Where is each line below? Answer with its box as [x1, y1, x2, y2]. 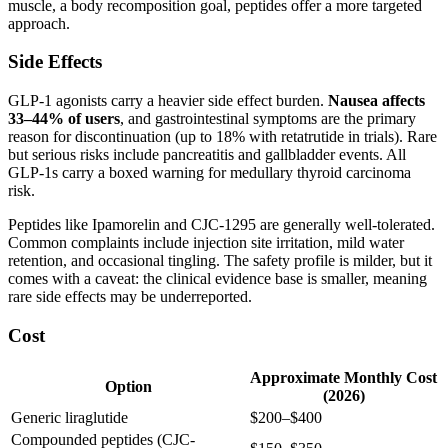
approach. [8, 14, 70, 32]
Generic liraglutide [11, 408, 128, 426]
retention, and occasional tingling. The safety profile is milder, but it [8, 252, 432, 270]
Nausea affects [328, 92, 425, 110]
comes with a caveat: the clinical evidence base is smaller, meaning [8, 270, 427, 288]
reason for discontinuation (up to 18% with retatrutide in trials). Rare [8, 128, 437, 146]
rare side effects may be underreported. [8, 288, 252, 306]
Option [105, 377, 152, 395]
